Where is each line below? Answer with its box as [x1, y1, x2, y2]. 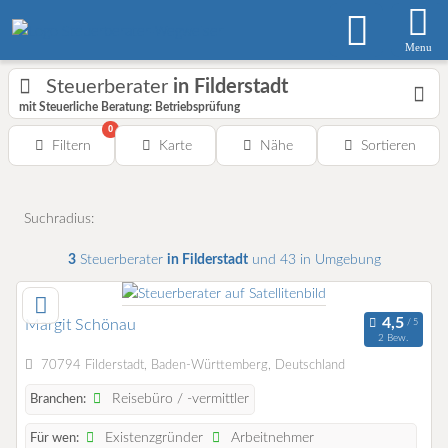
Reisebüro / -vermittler [108, 392, 250, 407]
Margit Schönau [25, 317, 136, 333]
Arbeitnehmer [227, 431, 315, 446]
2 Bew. [378, 332, 409, 343]
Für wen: [30, 432, 79, 446]
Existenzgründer [101, 431, 204, 446]
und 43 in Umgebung [247, 252, 381, 267]
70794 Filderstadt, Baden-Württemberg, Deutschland [40, 359, 345, 373]
